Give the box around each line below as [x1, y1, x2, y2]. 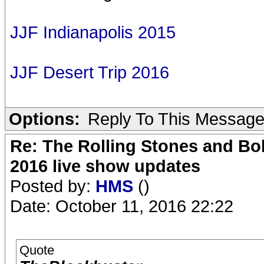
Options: [9, 109, 80, 128]
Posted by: [10, 176, 95, 196]
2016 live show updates [10, 156, 200, 176]
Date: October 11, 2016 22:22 [10, 196, 233, 216]
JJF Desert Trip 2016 [10, 62, 169, 82]
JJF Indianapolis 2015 [10, 22, 176, 42]
